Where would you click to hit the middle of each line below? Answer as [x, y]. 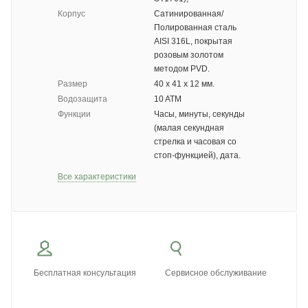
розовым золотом [189, 55]
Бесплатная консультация [85, 273]
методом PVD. [182, 69]
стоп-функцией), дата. [197, 156]
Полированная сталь [195, 28]
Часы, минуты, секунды [199, 114]
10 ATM [168, 99]
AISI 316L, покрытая [193, 42]
